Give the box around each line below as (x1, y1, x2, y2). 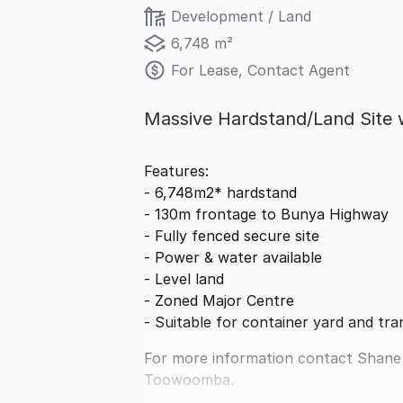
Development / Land (171, 7, 311, 25)
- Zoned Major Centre (144, 291, 294, 309)
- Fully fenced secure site (144, 227, 319, 245)
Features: (144, 162, 209, 180)
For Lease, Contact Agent (171, 61, 350, 79)
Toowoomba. (144, 371, 234, 389)
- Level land (144, 270, 224, 288)
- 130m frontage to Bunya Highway (144, 205, 389, 223)
